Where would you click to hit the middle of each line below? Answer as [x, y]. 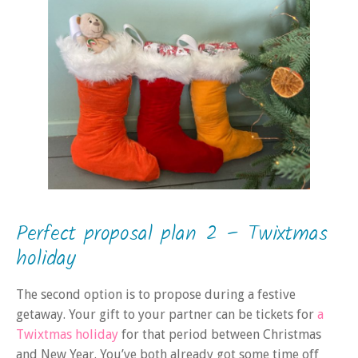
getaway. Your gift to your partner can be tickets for [167, 315]
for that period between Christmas [221, 335]
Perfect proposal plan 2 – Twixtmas [172, 235]
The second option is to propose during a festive [156, 295]
